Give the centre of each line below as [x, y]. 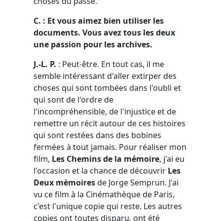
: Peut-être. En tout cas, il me [111, 64]
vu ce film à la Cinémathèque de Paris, [104, 194]
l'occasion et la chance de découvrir [101, 170]
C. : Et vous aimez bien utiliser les [99, 20]
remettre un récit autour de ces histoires [110, 123]
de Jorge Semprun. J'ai [137, 182]
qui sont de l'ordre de [74, 99]
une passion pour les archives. [93, 44]
